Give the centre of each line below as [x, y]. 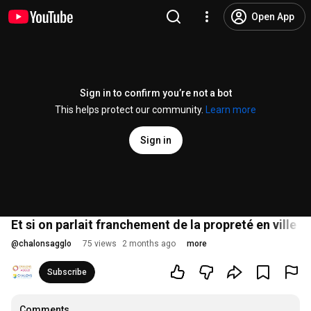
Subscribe [67, 272]
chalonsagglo [45, 244]
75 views [100, 244]
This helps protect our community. [130, 110]
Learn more [231, 110]
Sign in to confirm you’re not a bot [155, 93]
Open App [273, 17]
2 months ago [149, 244]
